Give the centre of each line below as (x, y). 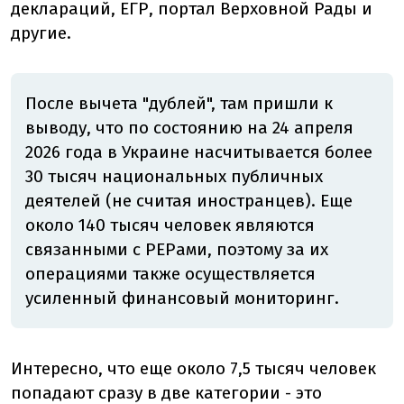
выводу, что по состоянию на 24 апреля (189, 128)
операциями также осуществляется (170, 274)
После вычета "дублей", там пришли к (179, 104)
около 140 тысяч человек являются (170, 225)
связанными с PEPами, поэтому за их (177, 250)
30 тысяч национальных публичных (174, 177)
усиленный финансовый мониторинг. (182, 298)
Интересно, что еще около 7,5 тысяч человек (193, 369)
